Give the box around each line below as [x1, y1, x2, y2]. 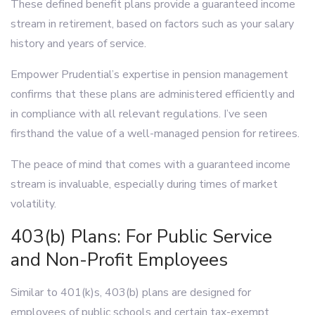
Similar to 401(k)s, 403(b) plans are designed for [11, 285, 251, 300]
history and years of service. [11, 36, 146, 51]
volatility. [11, 196, 56, 212]
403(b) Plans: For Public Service [11, 224, 272, 249]
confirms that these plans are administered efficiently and [11, 86, 295, 102]
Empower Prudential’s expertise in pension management [11, 67, 288, 82]
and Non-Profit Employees [11, 247, 228, 272]
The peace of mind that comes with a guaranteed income [11, 157, 290, 172]
